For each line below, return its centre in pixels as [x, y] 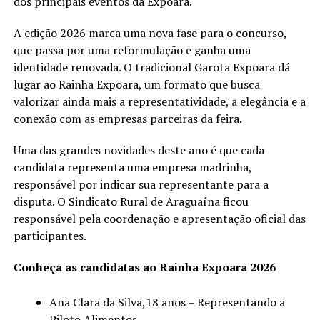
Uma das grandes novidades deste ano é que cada [139, 150]
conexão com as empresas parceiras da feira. [129, 118]
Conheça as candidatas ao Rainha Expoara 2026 [146, 267]
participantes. [51, 235]
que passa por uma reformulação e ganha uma [132, 50]
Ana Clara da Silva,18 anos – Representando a [167, 302]
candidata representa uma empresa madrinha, [132, 167]
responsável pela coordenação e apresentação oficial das [159, 218]
